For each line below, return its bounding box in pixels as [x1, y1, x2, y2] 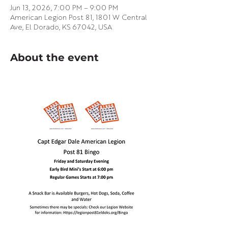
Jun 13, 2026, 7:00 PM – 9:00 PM [10, 5, 118, 12]
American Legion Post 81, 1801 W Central [10, 14, 147, 21]
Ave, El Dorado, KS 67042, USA [10, 24, 112, 31]
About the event [10, 51, 99, 64]
